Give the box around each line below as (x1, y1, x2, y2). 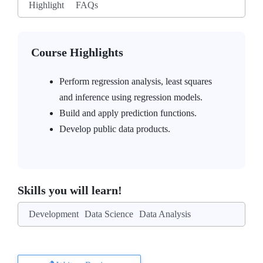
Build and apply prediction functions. (59, 108, 197, 118)
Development (29, 209, 79, 219)
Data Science (85, 209, 133, 219)
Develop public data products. (59, 124, 170, 134)
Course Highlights (31, 46, 123, 59)
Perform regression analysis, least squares (59, 76, 212, 86)
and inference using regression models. (59, 92, 203, 102)
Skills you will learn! (18, 184, 122, 197)
